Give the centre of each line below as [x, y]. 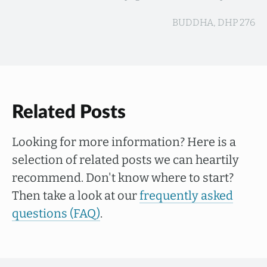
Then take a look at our [76, 195]
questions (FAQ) [56, 213]
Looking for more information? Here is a [124, 142]
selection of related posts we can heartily [125, 160]
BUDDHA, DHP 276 [214, 22]
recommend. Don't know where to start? [123, 178]
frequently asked [186, 195]
